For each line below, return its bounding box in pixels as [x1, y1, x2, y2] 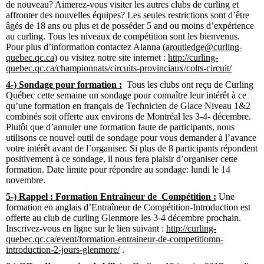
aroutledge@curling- [166, 41, 242, 52]
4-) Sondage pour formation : [6, 79, 122, 90]
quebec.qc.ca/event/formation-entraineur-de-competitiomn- [6, 233, 223, 244]
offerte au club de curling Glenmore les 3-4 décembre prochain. [6, 212, 241, 223]
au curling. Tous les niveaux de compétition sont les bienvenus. [6, 31, 240, 41]
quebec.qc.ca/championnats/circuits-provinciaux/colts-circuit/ [6, 62, 232, 73]
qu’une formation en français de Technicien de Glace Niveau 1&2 [6, 100, 250, 111]
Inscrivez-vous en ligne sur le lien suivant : [6, 223, 166, 233]
